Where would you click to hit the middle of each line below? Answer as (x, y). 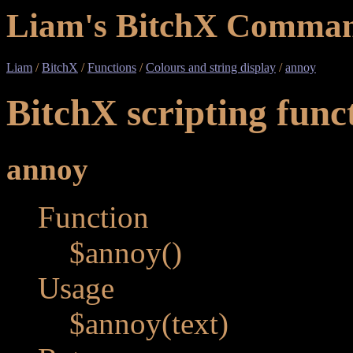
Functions (112, 67)
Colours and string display (211, 67)
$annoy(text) (149, 323)
